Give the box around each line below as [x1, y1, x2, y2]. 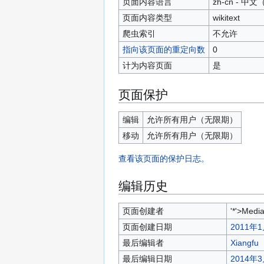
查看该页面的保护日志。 [118, 153, 209, 163]
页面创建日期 [122, 222, 172, 232]
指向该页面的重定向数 [122, 44, 205, 54]
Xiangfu [230, 237, 259, 247]
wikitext [212, 12, 240, 22]
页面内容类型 [122, 12, 172, 22]
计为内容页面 [122, 60, 172, 70]
